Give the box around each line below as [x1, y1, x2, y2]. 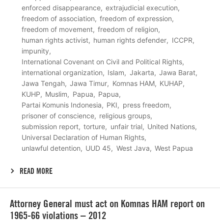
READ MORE [20, 165, 53, 176]
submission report [22, 122, 79, 131]
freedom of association [22, 14, 95, 23]
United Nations [147, 122, 195, 131]
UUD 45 [85, 143, 111, 152]
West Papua [155, 143, 193, 152]
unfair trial [110, 122, 142, 131]
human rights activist [22, 35, 88, 44]
